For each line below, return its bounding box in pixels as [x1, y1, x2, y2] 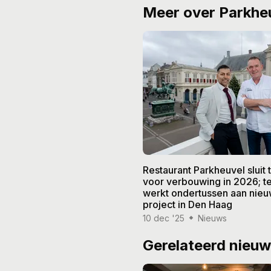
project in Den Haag [143, 198, 232, 211]
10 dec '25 [143, 212, 184, 223]
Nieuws [198, 212, 227, 223]
